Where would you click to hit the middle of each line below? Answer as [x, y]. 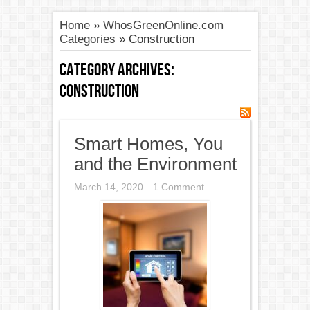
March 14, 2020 [108, 187]
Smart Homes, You [148, 144]
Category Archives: [117, 70]
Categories [87, 39]
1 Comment [178, 187]
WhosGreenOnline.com [163, 25]
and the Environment [155, 164]
